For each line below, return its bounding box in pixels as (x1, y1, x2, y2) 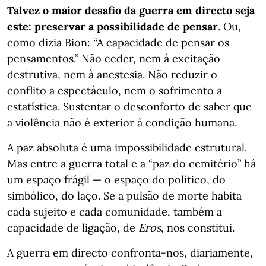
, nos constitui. (161, 221, 235, 235)
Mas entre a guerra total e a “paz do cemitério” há (7, 157, 256, 170)
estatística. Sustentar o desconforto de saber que (7, 100, 252, 113)
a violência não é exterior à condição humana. (7, 116, 237, 129)
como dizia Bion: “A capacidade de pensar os (7, 36, 229, 49)
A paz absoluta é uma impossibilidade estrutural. (7, 141, 247, 154)
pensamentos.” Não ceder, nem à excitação (7, 52, 220, 65)
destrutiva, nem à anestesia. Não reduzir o (7, 68, 217, 81)
